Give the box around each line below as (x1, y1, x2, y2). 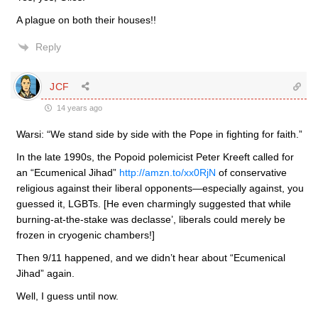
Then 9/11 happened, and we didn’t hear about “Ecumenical (16, 252, 285, 263)
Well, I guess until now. (16, 290, 119, 302)
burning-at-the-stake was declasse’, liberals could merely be (16, 214, 285, 225)
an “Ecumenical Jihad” (16, 167, 119, 178)
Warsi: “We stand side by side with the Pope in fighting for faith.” (16, 128, 302, 140)
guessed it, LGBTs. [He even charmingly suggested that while (16, 198, 291, 209)
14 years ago (55, 104, 102, 112)
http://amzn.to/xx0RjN (119, 167, 216, 178)
